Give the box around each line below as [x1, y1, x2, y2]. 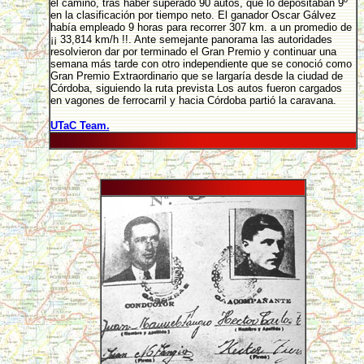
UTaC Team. [50, 119, 110, 132]
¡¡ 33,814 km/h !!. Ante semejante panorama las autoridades [50, 33, 332, 45]
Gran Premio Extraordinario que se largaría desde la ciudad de [50, 70, 343, 82]
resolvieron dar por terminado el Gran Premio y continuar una [50, 45, 336, 58]
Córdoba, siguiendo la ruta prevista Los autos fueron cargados [50, 82, 342, 94]
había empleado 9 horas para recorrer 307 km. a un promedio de [50, 21, 352, 33]
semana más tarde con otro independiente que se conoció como [50, 58, 352, 70]
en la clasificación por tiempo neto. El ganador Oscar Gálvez [50, 9, 336, 21]
